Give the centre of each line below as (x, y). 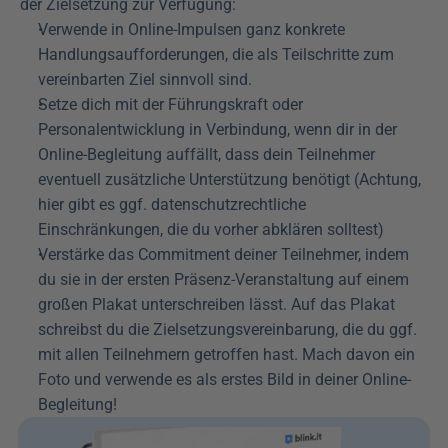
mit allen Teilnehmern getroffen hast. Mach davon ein (226, 355)
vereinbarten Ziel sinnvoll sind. (145, 80)
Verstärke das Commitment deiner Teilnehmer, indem (223, 255)
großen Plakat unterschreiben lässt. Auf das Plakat (216, 305)
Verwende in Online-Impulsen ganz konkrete (191, 30)
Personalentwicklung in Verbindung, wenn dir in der (217, 130)
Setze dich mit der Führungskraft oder (170, 105)
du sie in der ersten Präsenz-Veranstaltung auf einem (223, 280)
